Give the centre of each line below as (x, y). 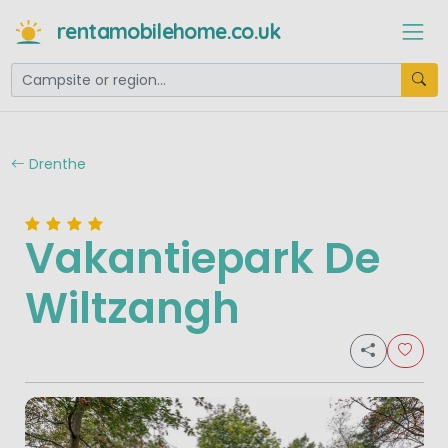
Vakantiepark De (202, 259)
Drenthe (55, 163)
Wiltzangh (132, 309)
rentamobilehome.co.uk (169, 31)
